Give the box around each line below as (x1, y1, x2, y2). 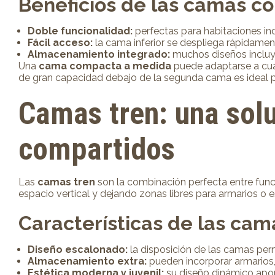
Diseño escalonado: (28, 243, 128, 255)
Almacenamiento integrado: (28, 48, 170, 60)
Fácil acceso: (28, 36, 93, 48)
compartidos (18, 131, 175, 167)
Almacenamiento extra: (28, 255, 147, 267)
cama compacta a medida (39, 60, 171, 72)
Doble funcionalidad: (28, 25, 133, 37)
